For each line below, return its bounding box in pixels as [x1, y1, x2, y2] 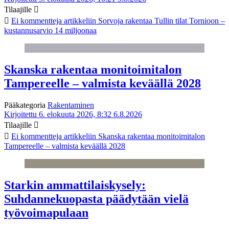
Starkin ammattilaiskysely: [4, 178, 146, 192]
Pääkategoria [4, 101, 48, 110]
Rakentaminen [48, 101, 94, 110]
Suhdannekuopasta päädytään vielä [4, 192, 189, 206]
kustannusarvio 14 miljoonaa [4, 26, 97, 35]
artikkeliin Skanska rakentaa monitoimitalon [62, 132, 205, 141]
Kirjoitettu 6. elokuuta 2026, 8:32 [4, 110, 111, 119]
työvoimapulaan [4, 206, 88, 220]
